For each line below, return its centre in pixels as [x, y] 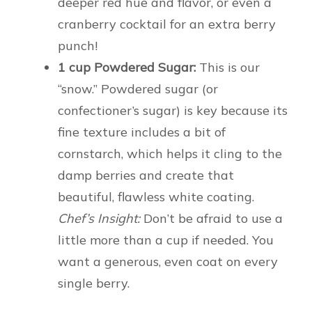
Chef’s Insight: [99, 219]
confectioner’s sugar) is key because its [173, 111]
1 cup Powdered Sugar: [127, 68]
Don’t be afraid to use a [211, 219]
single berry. [94, 283]
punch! [78, 46]
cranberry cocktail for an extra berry [167, 24]
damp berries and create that [146, 175]
